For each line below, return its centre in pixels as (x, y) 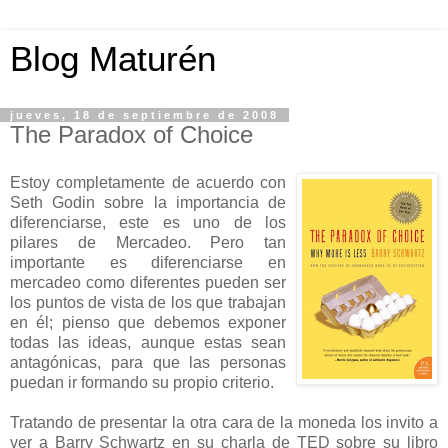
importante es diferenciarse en (148, 262)
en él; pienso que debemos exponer (148, 322)
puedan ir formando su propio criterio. (142, 382)
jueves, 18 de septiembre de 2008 (144, 115)
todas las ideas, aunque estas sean (148, 342)
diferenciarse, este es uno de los (148, 222)
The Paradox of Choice (131, 134)
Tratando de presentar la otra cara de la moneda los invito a (224, 422)
